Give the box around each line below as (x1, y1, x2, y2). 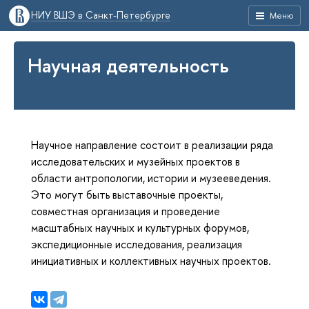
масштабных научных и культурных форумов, (31, 219, 249, 235)
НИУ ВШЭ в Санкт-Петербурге (31, 8, 170, 21)
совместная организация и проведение (31, 203, 220, 219)
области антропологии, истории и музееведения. (31, 170, 271, 186)
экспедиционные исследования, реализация (31, 236, 242, 252)
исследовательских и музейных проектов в (31, 153, 240, 169)
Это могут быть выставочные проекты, (31, 186, 223, 202)
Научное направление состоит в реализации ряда (31, 137, 273, 152)
